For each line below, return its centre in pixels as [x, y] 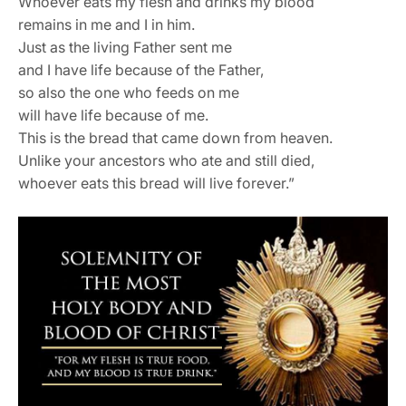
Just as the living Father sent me [125, 47]
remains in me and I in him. [106, 24]
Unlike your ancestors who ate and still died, [166, 160]
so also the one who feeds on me [129, 92]
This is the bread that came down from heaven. [175, 137]
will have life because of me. [113, 115]
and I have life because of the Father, [141, 69]
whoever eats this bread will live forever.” [156, 183]
